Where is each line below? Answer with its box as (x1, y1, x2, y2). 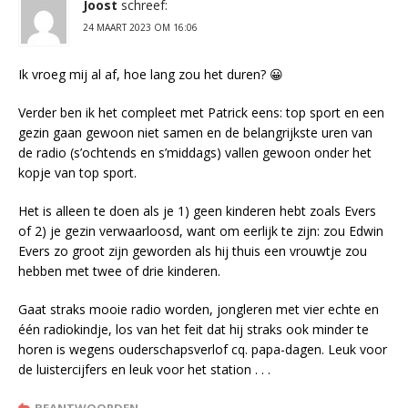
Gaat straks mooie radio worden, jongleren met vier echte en (18, 301, 379, 319)
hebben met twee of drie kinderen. (18, 262, 220, 280)
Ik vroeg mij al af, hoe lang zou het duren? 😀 (18, 66, 283, 84)
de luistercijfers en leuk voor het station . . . (18, 361, 270, 379)
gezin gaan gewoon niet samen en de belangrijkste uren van (18, 124, 372, 142)
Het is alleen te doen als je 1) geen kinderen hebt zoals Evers (18, 202, 376, 220)
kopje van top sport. (18, 164, 137, 182)
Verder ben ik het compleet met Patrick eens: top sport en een (18, 104, 384, 122)
